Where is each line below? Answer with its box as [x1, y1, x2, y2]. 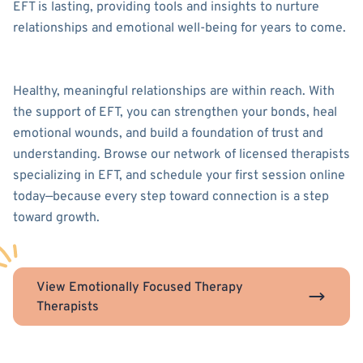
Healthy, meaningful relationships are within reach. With [13, 83, 335, 100]
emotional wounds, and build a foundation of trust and [13, 126, 323, 143]
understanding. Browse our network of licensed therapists [13, 147, 350, 164]
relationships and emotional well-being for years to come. [13, 20, 346, 37]
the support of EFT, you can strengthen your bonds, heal [13, 105, 337, 122]
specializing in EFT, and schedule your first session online [13, 168, 345, 185]
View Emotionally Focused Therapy [36, 280, 243, 297]
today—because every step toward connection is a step [13, 189, 329, 206]
